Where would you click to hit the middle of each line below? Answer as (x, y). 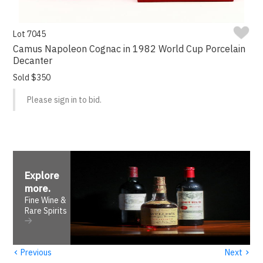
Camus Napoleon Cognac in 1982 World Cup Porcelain (129, 49)
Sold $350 (32, 78)
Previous (36, 252)
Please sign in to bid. (65, 100)
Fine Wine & (46, 200)
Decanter (33, 61)
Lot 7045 (30, 34)
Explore (42, 176)
